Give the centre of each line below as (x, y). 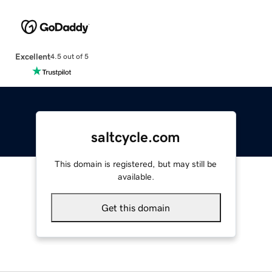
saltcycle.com (136, 137)
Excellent (32, 56)
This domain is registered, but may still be (136, 164)
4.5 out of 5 (69, 57)
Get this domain (136, 207)
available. (136, 176)
